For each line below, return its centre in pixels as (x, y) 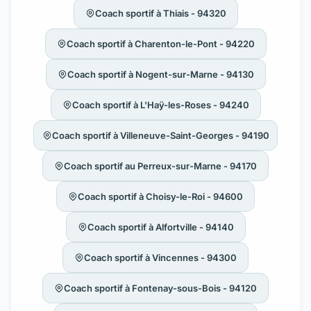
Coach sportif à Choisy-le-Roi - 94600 (160, 196)
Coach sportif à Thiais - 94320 (160, 13)
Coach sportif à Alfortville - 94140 (160, 227)
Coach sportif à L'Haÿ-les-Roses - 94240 (160, 104)
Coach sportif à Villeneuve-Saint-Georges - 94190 (160, 135)
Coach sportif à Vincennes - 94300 (160, 257)
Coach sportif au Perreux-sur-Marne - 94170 (160, 166)
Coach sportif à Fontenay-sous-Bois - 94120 (160, 288)
